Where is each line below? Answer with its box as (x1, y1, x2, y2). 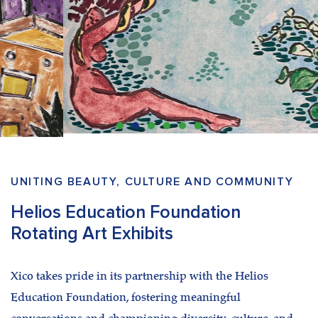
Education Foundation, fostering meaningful (11, 292, 241, 304)
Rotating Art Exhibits (11, 224, 173, 243)
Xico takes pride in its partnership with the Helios (11, 270, 268, 283)
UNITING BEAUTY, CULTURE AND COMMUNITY (11, 175, 294, 187)
